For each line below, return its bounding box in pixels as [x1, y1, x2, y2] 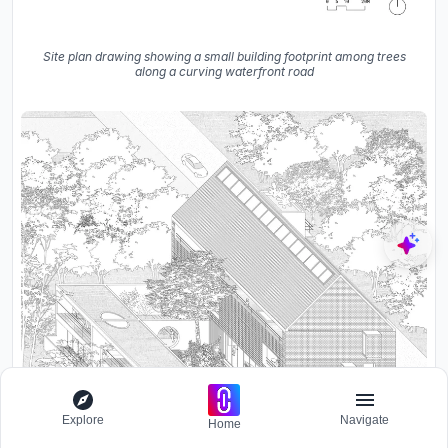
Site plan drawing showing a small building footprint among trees [42, 48, 406, 64]
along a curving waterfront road [134, 63, 314, 79]
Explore [62, 413, 105, 427]
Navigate [340, 413, 390, 427]
